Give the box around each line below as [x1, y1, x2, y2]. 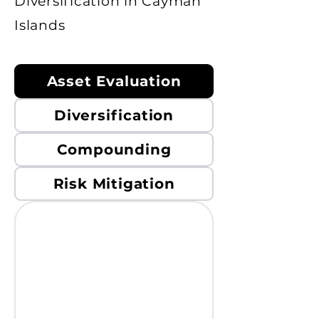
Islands [14, 17, 66, 33]
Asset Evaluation [46, 73, 182, 90]
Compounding [56, 141, 172, 158]
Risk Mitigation [53, 175, 175, 192]
